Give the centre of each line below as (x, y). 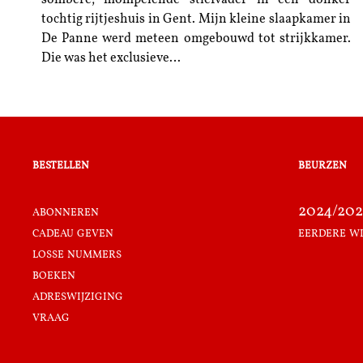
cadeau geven (73, 233)
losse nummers (77, 254)
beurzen (322, 165)
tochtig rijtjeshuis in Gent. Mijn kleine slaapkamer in (196, 20)
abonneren (66, 211)
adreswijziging (78, 296)
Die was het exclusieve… (111, 59)
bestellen (61, 165)
